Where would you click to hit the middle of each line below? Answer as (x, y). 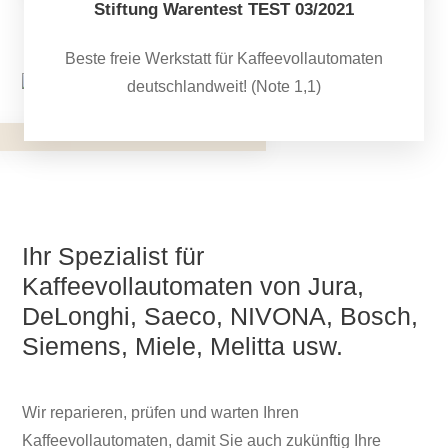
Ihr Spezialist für (113, 256)
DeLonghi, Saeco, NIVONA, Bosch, (220, 316)
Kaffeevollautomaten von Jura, (193, 286)
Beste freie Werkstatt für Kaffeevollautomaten (224, 59)
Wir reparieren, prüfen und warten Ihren (161, 413)
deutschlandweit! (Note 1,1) (224, 87)
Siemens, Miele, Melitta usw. (183, 346)
